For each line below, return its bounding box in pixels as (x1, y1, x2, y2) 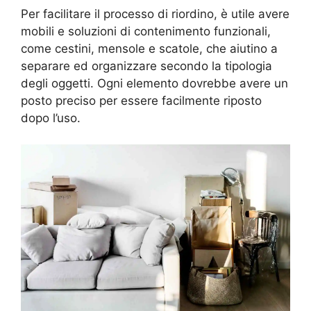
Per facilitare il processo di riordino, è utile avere (21, 6, 289, 21)
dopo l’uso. (21, 110, 81, 125)
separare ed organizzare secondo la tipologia (21, 58, 272, 73)
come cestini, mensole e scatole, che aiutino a (21, 41, 278, 56)
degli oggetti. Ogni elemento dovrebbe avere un (21, 76, 288, 90)
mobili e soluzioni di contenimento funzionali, (21, 24, 271, 38)
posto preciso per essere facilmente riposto (21, 93, 262, 108)
